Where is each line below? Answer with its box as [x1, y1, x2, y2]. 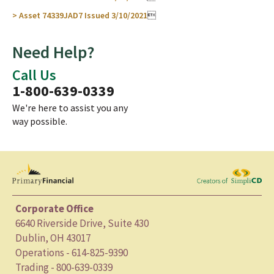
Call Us [12, 65, 56, 85]
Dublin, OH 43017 [15, 231, 91, 245]
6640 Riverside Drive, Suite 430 [15, 217, 149, 231]
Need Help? [12, 41, 95, 64]
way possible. [12, 115, 67, 128]
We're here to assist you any [12, 102, 128, 114]
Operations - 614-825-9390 [15, 246, 128, 260]
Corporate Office [15, 202, 94, 216]
